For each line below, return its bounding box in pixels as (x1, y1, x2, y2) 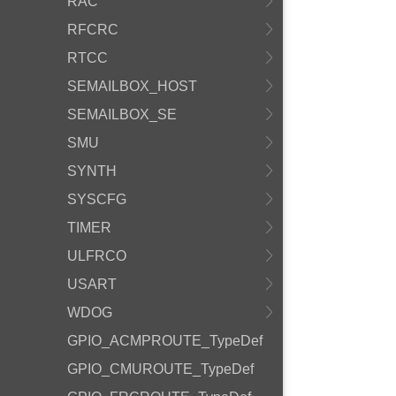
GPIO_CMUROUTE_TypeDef (67, 362, 254, 377)
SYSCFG (67, 192, 126, 207)
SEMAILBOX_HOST (67, 79, 197, 94)
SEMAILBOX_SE (67, 107, 177, 122)
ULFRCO (67, 248, 126, 263)
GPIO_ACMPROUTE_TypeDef (67, 333, 263, 348)
